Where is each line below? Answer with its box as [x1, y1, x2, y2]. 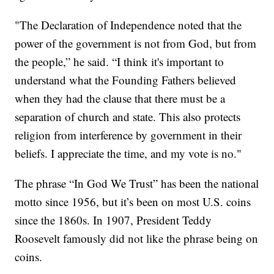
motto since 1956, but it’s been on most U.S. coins [15, 194, 251, 210]
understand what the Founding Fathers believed [15, 72, 237, 88]
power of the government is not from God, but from [15, 35, 257, 51]
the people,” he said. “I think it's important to [15, 54, 224, 70]
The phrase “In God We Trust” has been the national [15, 176, 259, 191]
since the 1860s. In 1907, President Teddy [15, 212, 212, 228]
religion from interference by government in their [15, 127, 242, 143]
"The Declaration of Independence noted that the [15, 17, 242, 33]
